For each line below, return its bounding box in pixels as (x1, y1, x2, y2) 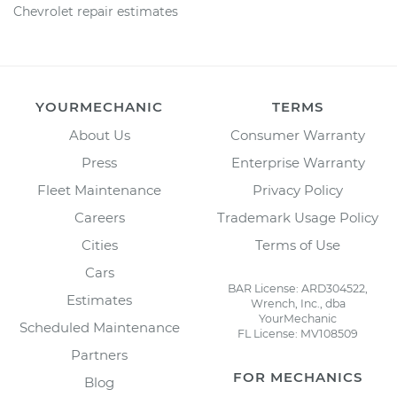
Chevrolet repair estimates (13, 4, 178, 19)
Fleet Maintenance (37, 182, 161, 198)
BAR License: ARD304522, (228, 282, 368, 295)
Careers (74, 209, 125, 226)
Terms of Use (255, 237, 340, 253)
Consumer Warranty (230, 127, 365, 144)
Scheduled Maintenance (19, 319, 180, 336)
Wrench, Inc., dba (250, 297, 346, 310)
